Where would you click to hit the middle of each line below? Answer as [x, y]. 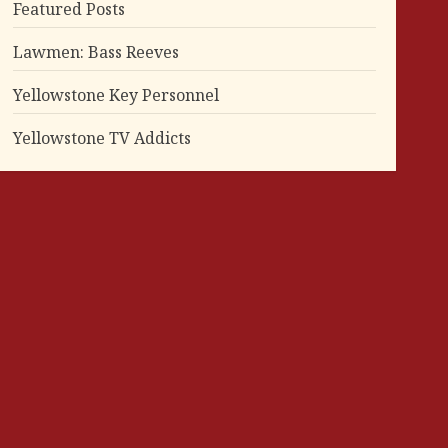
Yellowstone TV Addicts [101, 137]
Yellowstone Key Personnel [115, 94]
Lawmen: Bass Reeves [95, 51]
